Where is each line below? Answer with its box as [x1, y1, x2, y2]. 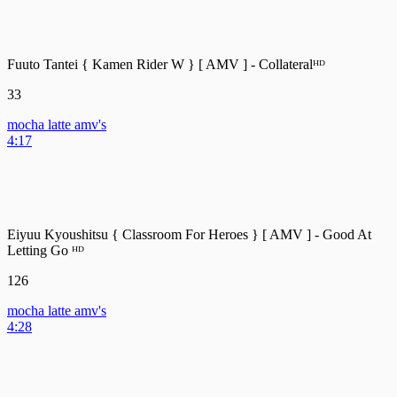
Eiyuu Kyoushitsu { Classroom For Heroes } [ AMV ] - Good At [7, 226, 371, 242]
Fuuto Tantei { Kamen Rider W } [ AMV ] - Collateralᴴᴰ [7, 56, 325, 72]
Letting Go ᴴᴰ [7, 242, 84, 258]
